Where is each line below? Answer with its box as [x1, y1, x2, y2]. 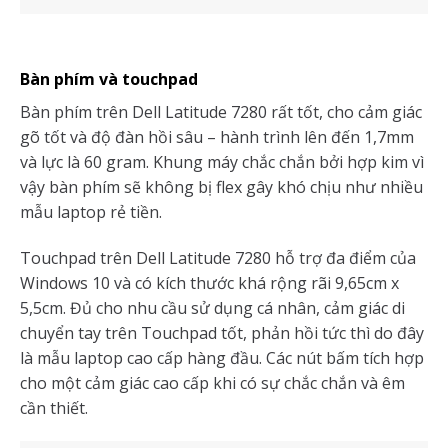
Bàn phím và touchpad [20, 67, 198, 90]
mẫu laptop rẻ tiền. [20, 200, 162, 223]
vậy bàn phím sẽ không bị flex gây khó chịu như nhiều [20, 175, 423, 198]
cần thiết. [20, 396, 88, 419]
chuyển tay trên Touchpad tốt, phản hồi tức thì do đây [20, 321, 424, 344]
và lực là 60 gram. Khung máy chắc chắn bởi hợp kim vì [20, 150, 424, 173]
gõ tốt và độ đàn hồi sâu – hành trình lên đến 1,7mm [20, 125, 414, 148]
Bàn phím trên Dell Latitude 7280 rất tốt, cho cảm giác [20, 100, 422, 123]
